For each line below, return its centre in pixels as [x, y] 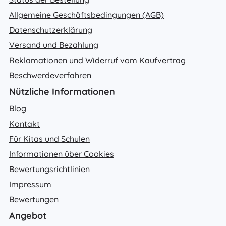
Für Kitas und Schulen [49, 138]
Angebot [28, 215]
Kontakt [24, 123]
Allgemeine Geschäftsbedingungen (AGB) [87, 14]
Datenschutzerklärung [51, 30]
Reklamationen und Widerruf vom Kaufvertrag [97, 60]
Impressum [30, 184]
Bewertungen [34, 199]
